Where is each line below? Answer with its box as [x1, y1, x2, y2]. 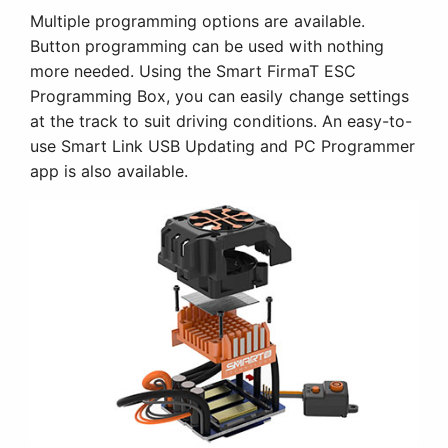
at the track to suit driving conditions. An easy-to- [30, 111, 412, 132]
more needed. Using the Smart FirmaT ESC [30, 61, 356, 82]
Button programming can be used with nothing [30, 36, 384, 57]
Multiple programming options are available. [30, 11, 365, 32]
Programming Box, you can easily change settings [30, 86, 409, 107]
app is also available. [30, 161, 189, 182]
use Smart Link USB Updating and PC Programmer [30, 136, 415, 157]
